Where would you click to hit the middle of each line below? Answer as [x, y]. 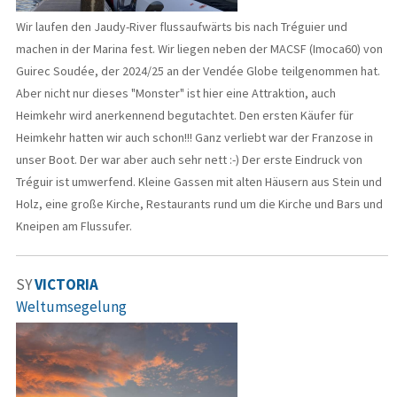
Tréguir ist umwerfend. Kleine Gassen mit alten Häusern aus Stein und [199, 182]
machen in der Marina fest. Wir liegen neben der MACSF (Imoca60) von [199, 49]
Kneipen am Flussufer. [74, 226]
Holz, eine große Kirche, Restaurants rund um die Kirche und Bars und [199, 204]
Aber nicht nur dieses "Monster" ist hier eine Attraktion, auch [176, 93]
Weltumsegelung [71, 307]
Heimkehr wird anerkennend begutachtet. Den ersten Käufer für [185, 116]
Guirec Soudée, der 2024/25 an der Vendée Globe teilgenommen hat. [198, 71]
